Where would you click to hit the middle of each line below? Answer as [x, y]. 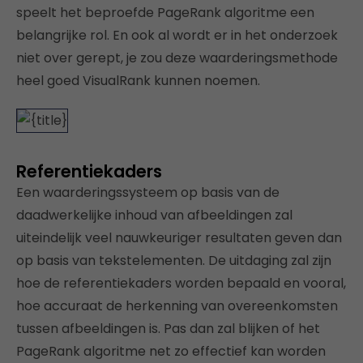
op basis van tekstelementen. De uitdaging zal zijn [174, 260]
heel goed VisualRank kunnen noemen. [138, 80]
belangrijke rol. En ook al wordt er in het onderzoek [177, 35]
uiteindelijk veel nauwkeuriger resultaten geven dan [179, 237]
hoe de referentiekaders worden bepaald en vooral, [181, 283]
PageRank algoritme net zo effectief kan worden [171, 351]
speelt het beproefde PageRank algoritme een [165, 12]
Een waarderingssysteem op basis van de [148, 192]
